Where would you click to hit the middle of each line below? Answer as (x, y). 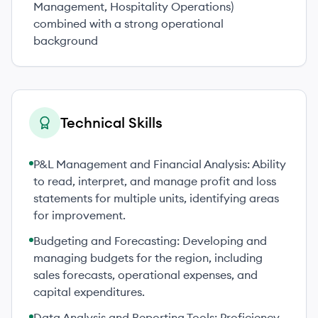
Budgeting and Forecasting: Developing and (150, 241)
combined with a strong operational (128, 23)
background (66, 40)
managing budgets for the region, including (148, 258)
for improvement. (79, 215)
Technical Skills (111, 122)
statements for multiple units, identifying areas (156, 198)
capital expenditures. (89, 292)
